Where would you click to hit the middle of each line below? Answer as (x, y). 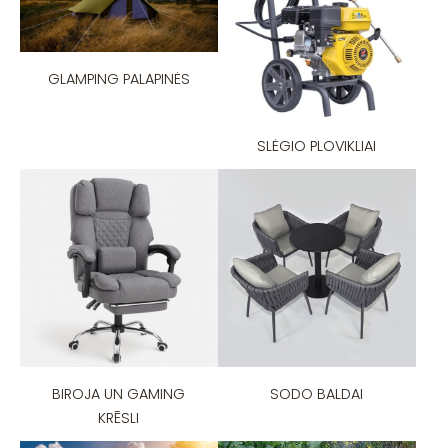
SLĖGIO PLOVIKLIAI (317, 146)
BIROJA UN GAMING (119, 393)
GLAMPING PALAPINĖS (118, 78)
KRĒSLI (119, 417)
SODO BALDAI (317, 393)
